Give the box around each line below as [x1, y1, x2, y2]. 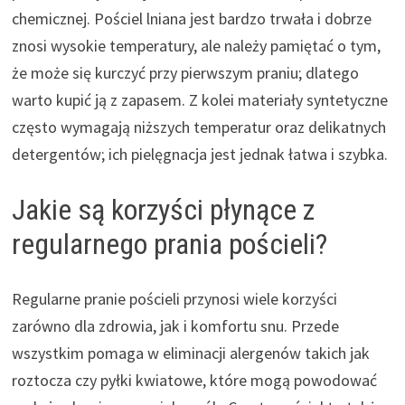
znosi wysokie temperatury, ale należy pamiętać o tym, [11, 34, 381, 56]
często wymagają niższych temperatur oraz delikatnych [11, 116, 386, 137]
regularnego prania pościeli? [11, 226, 327, 261]
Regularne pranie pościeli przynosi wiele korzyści [11, 287, 337, 309]
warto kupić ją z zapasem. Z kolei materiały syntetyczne [11, 89, 388, 110]
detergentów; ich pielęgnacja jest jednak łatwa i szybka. [11, 143, 388, 165]
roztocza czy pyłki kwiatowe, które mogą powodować [11, 369, 377, 391]
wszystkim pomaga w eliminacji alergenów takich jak [11, 342, 370, 363]
